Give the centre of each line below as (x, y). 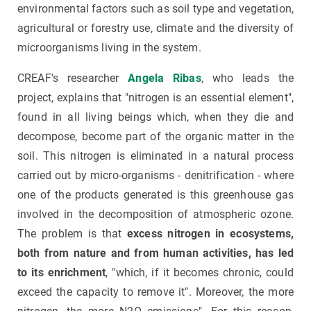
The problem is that (70, 234)
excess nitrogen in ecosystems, (208, 234)
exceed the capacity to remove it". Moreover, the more (155, 292)
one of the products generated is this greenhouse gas (155, 195)
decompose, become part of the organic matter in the (155, 137)
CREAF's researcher (73, 78)
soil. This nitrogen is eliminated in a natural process (155, 156)
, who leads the (247, 78)
